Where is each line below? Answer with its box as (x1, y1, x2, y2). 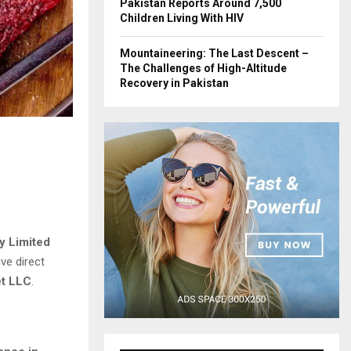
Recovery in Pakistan (120, 77, 229, 90)
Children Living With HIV (120, 12, 244, 25)
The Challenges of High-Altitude (120, 62, 287, 75)
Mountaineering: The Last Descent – (120, 47, 309, 60)
